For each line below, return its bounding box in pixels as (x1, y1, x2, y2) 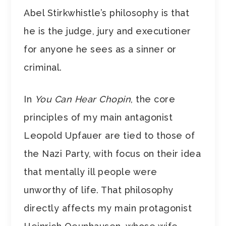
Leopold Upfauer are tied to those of (24, 130, 195, 141)
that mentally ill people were (24, 166, 157, 177)
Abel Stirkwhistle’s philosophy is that (24, 7, 190, 18)
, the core (131, 93, 176, 104)
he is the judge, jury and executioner (24, 25, 191, 36)
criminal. (24, 62, 62, 73)
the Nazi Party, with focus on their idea (24, 148, 201, 159)
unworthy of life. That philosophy (24, 184, 174, 195)
